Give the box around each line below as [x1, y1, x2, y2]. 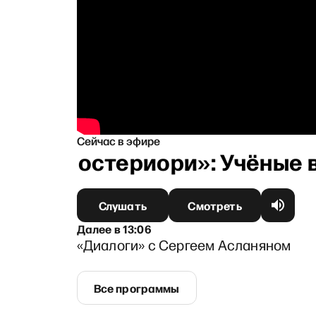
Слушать [98, 197, 147, 213]
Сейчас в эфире [76, 132, 160, 148]
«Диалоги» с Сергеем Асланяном [76, 235, 291, 254]
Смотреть [188, 197, 242, 213]
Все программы [93, 279, 180, 296]
